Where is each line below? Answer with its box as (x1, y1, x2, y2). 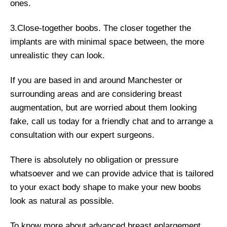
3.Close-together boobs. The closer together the (10, 23, 191, 33)
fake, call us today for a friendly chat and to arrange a (10, 117, 213, 127)
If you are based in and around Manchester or (10, 75, 182, 86)
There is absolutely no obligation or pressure (10, 155, 178, 165)
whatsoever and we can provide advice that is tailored (10, 169, 213, 179)
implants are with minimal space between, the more (10, 37, 204, 47)
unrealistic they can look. (10, 51, 105, 61)
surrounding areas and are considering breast (10, 89, 182, 99)
